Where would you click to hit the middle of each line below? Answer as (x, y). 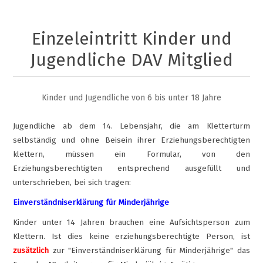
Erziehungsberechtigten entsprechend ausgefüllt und (131, 168)
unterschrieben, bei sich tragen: (72, 182)
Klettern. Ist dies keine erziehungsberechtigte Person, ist (131, 236)
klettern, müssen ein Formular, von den (131, 154)
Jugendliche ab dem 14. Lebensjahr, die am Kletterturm (131, 126)
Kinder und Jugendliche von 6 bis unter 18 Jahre (131, 97)
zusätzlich (31, 250)
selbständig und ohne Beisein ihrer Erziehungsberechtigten (131, 140)
